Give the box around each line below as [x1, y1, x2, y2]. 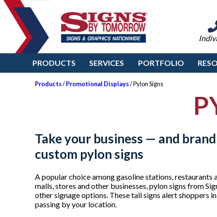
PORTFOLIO [138, 58, 184, 67]
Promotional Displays [66, 80, 129, 88]
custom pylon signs [35, 146, 143, 162]
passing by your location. [35, 200, 117, 209]
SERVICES [89, 58, 124, 67]
